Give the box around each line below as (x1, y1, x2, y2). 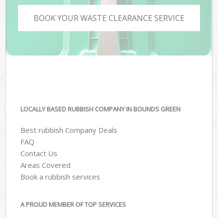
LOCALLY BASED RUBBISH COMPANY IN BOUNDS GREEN (20, 105, 181, 114)
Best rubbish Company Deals (20, 125, 118, 135)
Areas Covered (20, 160, 71, 170)
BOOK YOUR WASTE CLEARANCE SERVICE (34, 12, 184, 23)
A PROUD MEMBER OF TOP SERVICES (20, 200, 127, 209)
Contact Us (20, 148, 58, 158)
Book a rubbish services (20, 171, 101, 182)
